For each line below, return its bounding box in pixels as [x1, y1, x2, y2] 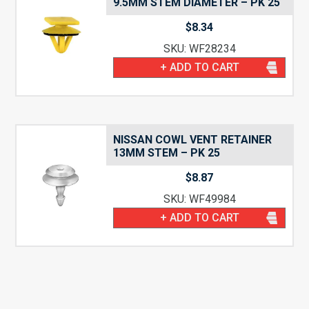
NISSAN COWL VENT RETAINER [113, 133, 272, 146]
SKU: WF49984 [163, 192, 236, 206]
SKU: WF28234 [163, 42, 236, 55]
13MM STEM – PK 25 [113, 146, 221, 159]
